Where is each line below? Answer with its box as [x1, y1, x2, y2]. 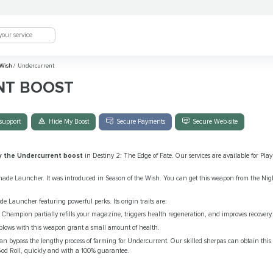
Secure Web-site [193, 118, 238, 126]
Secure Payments [116, 118, 165, 126]
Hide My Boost [48, 118, 89, 126]
